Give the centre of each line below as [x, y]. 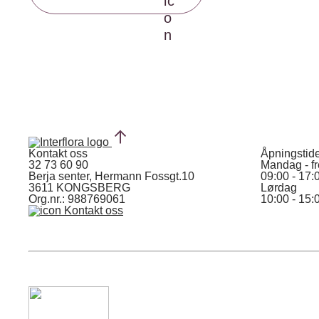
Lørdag [278, 188]
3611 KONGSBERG [79, 188]
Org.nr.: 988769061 [77, 199]
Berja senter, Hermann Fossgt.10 [111, 176]
